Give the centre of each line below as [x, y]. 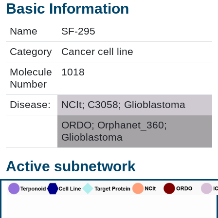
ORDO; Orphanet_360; [114, 125]
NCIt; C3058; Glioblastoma [123, 104]
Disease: [30, 104]
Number [28, 84]
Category [31, 51]
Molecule [31, 72]
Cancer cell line [97, 51]
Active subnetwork [71, 166]
